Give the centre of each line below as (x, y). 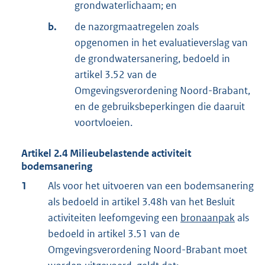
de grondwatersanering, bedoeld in (152, 58)
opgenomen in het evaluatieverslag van (161, 42)
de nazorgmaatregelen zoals (137, 26)
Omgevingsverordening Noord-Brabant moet (148, 249)
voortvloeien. (104, 122)
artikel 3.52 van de (116, 74)
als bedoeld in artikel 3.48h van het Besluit (141, 201)
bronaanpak (208, 217)
